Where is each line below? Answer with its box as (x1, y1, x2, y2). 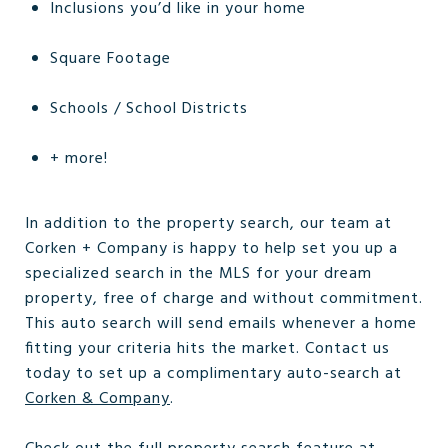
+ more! (49, 146, 108, 172)
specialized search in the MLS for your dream (25, 261, 372, 287)
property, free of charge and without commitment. (25, 286, 423, 312)
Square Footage (49, 46, 171, 72)
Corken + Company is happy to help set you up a (25, 236, 398, 262)
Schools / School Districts (49, 96, 248, 122)
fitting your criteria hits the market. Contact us (25, 336, 390, 362)
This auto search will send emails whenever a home (25, 311, 417, 337)
